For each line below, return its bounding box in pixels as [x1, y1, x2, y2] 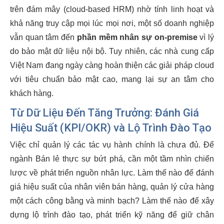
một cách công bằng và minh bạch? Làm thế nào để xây [10, 196, 214, 205]
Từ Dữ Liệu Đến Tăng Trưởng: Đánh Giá [10, 106, 199, 119]
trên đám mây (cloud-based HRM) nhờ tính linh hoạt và [10, 5, 214, 13]
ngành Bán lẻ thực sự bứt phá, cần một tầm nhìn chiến [10, 154, 214, 163]
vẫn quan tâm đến [10, 33, 77, 41]
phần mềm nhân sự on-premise [76, 33, 197, 41]
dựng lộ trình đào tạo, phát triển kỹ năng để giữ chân [10, 210, 214, 219]
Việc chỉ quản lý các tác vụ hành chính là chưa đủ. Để [10, 140, 214, 149]
